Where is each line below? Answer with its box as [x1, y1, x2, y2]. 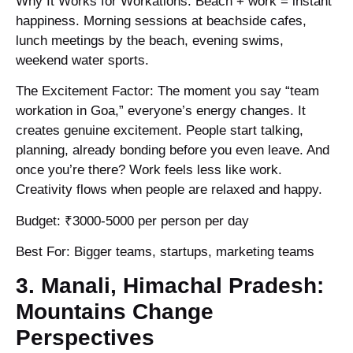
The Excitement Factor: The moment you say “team [16, 84, 319, 99]
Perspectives [16, 325, 154, 351]
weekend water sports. [16, 52, 149, 68]
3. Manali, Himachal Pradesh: [16, 273, 324, 299]
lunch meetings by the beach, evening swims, [16, 32, 284, 48]
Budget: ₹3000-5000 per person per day [16, 213, 249, 229]
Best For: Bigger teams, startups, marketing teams [16, 243, 314, 259]
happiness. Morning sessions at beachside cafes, [16, 13, 307, 28]
